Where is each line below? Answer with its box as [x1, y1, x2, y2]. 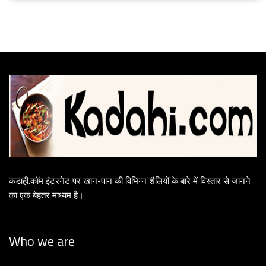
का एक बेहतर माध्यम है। [9, 190, 84, 201]
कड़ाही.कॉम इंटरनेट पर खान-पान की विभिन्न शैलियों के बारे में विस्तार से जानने [9, 176, 251, 187]
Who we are [9, 231, 75, 252]
